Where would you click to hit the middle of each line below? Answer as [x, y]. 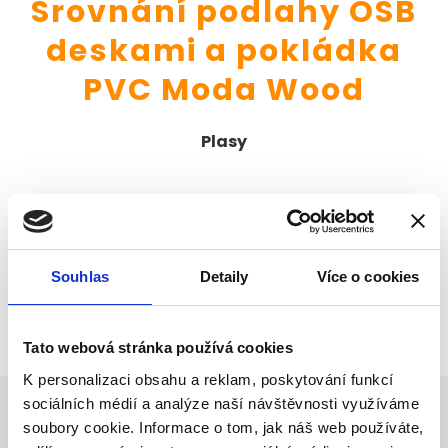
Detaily [224, 276]
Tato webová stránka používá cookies [158, 347]
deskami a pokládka [224, 50]
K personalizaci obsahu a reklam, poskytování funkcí [208, 379]
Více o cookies [368, 276]
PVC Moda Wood [224, 89]
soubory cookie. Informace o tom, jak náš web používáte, [223, 427]
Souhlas [80, 276]
